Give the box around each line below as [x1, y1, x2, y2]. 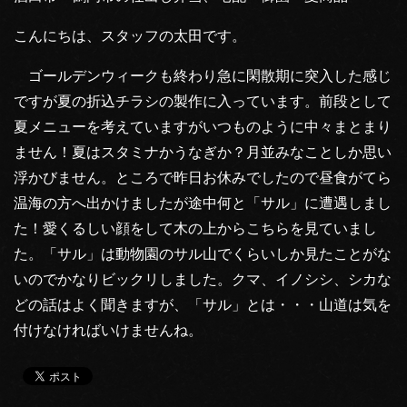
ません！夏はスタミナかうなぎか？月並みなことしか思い [14, 144, 392, 160]
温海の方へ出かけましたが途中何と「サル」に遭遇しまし [14, 194, 392, 211]
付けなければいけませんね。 [14, 322, 203, 338]
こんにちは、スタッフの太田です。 [14, 27, 246, 44]
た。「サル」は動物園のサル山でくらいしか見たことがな [14, 245, 392, 262]
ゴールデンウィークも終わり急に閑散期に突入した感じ [14, 67, 392, 84]
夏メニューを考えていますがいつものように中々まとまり [14, 118, 392, 134]
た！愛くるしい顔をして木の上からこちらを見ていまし [14, 220, 377, 236]
